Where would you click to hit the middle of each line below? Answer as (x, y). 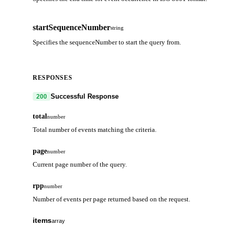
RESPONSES (53, 78)
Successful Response (85, 97)
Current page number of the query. (80, 165)
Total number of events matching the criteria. (95, 130)
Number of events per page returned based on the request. (111, 199)
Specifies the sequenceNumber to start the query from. (107, 42)
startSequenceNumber (72, 28)
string (117, 28)
